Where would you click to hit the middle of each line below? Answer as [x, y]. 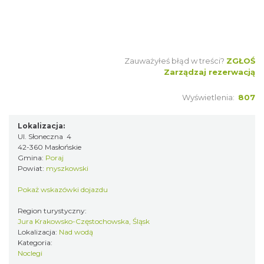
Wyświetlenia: [210, 98]
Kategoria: [36, 243]
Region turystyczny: [53, 211]
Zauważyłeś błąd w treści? [174, 61]
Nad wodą [76, 232]
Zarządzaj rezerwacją [209, 72]
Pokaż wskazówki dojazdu [63, 190]
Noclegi [30, 253]
